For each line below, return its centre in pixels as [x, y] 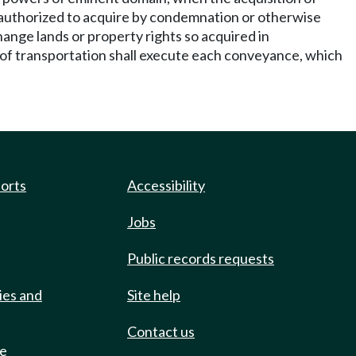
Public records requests [201, 258]
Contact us [161, 331]
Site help [154, 295]
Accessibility [166, 185]
